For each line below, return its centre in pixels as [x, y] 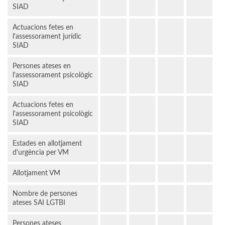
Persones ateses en [42, 67]
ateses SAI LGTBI [39, 203]
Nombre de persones [45, 194]
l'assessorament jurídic [47, 37]
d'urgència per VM [41, 153]
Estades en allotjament [47, 144]
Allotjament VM [36, 174]
